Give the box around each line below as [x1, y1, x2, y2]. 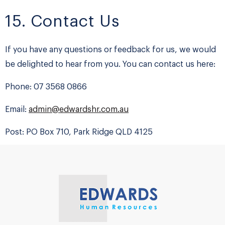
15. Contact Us [5, 14, 120, 30]
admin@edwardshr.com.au [29, 105, 129, 114]
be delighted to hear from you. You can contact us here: [5, 60, 215, 69]
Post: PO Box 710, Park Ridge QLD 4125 [5, 128, 153, 137]
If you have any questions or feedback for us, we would [5, 46, 216, 54]
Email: [5, 105, 29, 114]
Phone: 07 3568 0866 [5, 83, 87, 91]
